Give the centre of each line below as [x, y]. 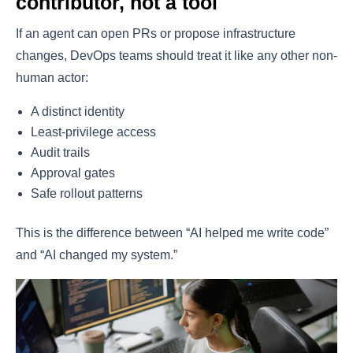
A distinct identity [78, 111]
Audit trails [61, 152]
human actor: [52, 77]
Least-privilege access [94, 132]
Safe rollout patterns [87, 193]
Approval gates [73, 173]
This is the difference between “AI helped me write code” [172, 232]
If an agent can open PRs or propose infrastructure [156, 33]
